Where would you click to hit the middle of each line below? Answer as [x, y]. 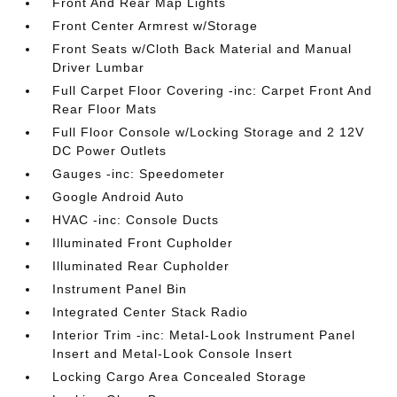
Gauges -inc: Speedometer [139, 174]
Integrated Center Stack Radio [151, 312]
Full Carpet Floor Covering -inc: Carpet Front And [213, 90]
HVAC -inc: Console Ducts [136, 220]
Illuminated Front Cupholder [143, 243]
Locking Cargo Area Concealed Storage [180, 377]
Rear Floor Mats [105, 109]
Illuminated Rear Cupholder [141, 266]
